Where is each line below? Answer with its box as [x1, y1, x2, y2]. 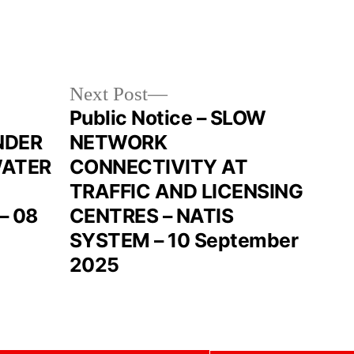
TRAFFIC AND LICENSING [69, 179, 303, 203]
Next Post [69, 82, 148, 107]
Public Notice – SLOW [69, 106, 266, 130]
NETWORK [69, 130, 168, 154]
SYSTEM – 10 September [69, 228, 299, 252]
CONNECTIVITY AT [69, 155, 248, 179]
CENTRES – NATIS [69, 204, 234, 228]
